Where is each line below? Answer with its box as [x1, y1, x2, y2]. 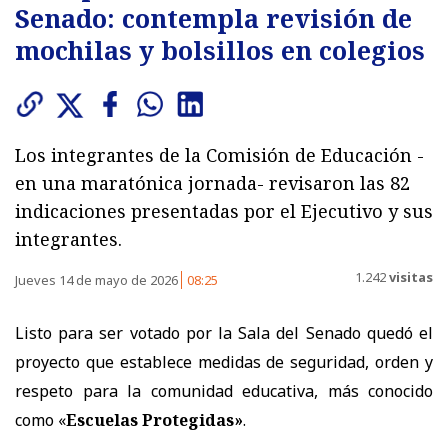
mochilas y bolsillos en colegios [15, 32, 425, 67]
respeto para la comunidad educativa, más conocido [15, 379, 433, 402]
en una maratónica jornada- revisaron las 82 [15, 170, 410, 195]
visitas [386, 268, 433, 287]
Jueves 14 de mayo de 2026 [15, 270, 181, 289]
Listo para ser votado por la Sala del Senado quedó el [15, 321, 433, 344]
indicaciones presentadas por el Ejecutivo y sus [15, 198, 433, 223]
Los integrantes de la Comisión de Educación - [15, 142, 424, 167]
